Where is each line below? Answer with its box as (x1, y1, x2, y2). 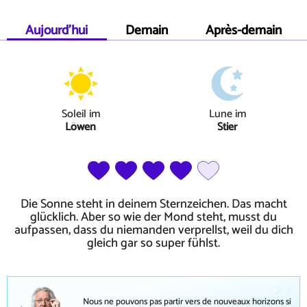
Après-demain (205, 19, 282, 41)
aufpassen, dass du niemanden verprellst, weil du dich (14, 220, 293, 241)
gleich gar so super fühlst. (87, 233, 220, 254)
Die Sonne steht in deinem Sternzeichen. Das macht (20, 194, 287, 214)
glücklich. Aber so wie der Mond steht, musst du (30, 207, 277, 228)
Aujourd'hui (25, 19, 88, 41)
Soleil (61, 104, 89, 123)
